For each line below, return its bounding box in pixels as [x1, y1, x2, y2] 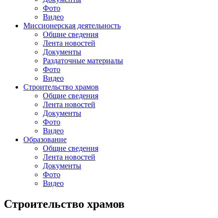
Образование [23, 135, 67, 144]
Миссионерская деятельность [23, 21, 121, 30]
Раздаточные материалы [43, 56, 123, 65]
